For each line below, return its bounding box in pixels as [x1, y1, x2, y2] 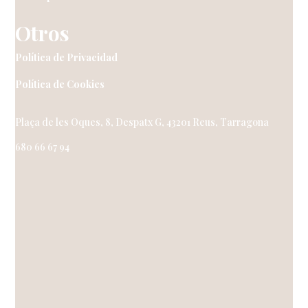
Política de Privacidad [15, 51, 118, 65]
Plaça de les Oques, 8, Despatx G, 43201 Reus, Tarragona [15, 115, 269, 129]
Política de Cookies [15, 78, 105, 91]
